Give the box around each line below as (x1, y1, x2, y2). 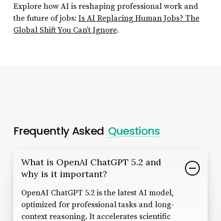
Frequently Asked (13, 123, 107, 139)
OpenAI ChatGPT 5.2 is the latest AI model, (21, 187, 174, 198)
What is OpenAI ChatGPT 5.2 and (21, 156, 161, 168)
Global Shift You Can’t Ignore (13, 25, 117, 36)
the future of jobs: (13, 13, 78, 24)
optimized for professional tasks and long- (21, 199, 174, 210)
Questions (108, 123, 160, 139)
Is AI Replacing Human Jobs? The (78, 13, 199, 24)
